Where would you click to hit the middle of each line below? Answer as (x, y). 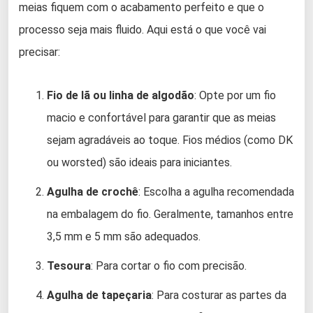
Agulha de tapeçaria (99, 295)
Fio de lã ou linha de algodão (121, 95)
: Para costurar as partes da (219, 295)
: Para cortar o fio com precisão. (169, 265)
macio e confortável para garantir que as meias (161, 117)
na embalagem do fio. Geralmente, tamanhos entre (170, 214)
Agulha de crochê (93, 191)
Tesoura (69, 265)
